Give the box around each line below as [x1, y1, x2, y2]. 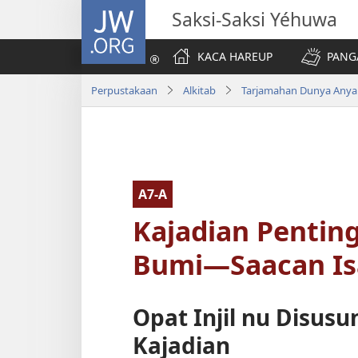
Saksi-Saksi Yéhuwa [172, 6, 337, 32]
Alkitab [183, 82, 216, 97]
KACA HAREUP [197, 49, 272, 64]
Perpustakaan [91, 82, 157, 97]
